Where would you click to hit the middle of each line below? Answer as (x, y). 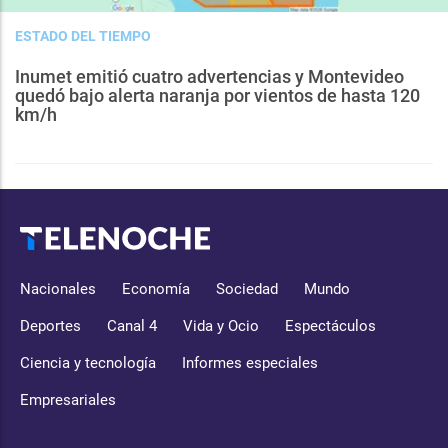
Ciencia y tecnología (88, 363)
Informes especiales (250, 363)
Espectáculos (330, 326)
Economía (156, 289)
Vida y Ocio (221, 326)
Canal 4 (132, 326)
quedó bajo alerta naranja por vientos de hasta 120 (217, 96)
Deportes (50, 326)
